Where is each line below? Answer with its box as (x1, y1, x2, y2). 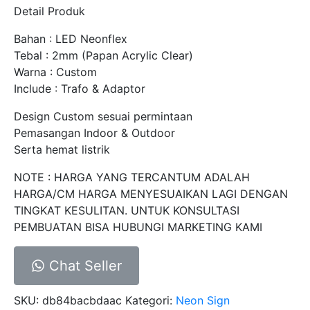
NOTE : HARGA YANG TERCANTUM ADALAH (14, 170, 250, 184)
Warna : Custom (14, 64, 97, 79)
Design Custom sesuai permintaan (14, 109, 192, 123)
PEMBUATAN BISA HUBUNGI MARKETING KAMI (14, 219, 262, 234)
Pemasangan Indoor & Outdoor (14, 125, 175, 140)
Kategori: (125, 293, 176, 307)
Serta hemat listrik (14, 142, 110, 156)
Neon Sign (176, 293, 230, 307)
